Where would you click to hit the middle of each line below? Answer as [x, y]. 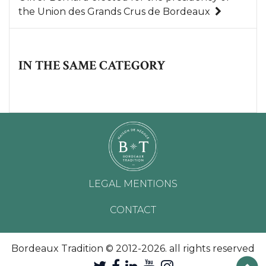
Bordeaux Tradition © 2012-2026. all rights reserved [133, 249]
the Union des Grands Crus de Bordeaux [114, 11]
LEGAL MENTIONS [133, 184]
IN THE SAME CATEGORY [92, 65]
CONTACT [133, 210]
